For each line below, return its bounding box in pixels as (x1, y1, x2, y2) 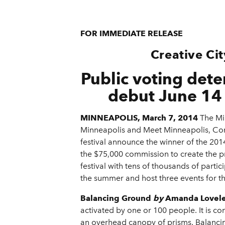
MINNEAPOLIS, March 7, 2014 (80, 113, 198, 123)
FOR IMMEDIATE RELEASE (80, 29, 183, 39)
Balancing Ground (80, 193, 151, 203)
